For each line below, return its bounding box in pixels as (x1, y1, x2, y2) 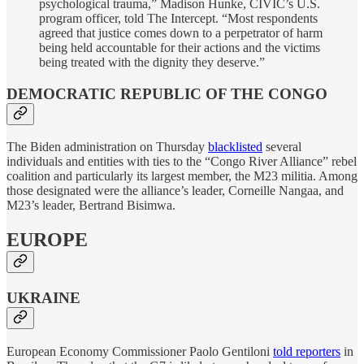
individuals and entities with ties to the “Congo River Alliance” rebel (6, 154, 357, 169)
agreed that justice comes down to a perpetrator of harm (39, 25, 323, 40)
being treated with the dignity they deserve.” (39, 54, 265, 69)
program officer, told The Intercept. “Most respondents (39, 11, 318, 25)
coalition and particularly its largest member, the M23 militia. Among (6, 169, 357, 184)
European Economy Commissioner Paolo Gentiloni (6, 344, 273, 358)
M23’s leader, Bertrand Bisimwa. (6, 198, 175, 213)
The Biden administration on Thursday (6, 140, 208, 154)
